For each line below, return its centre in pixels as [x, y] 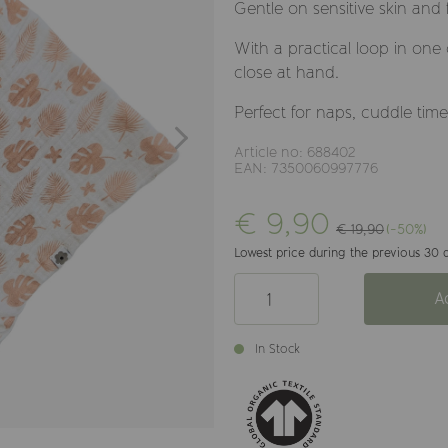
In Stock [277, 349]
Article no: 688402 [295, 152]
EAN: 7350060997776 [306, 168]
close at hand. [286, 72]
